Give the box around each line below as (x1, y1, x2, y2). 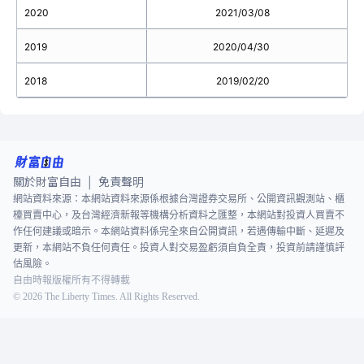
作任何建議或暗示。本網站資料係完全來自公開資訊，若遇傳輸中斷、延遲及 (13, 226, 344, 237)
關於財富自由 (13, 175, 81, 188)
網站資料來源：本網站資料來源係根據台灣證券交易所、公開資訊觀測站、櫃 (13, 193, 344, 205)
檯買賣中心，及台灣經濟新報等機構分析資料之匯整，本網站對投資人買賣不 (13, 210, 344, 221)
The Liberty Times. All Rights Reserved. (42, 291, 200, 302)
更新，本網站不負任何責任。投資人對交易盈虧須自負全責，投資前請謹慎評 (13, 242, 344, 253)
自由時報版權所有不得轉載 (13, 275, 130, 286)
